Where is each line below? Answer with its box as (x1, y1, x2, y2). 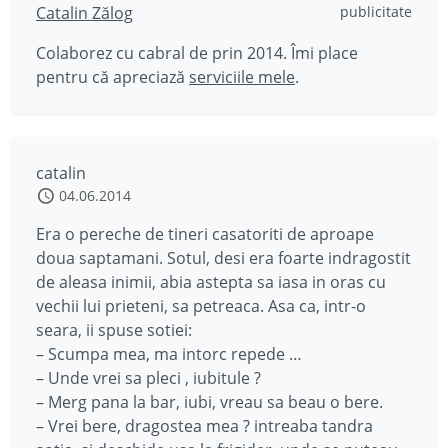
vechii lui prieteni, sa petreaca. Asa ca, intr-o (36, 295, 366, 317)
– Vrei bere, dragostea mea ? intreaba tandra (36, 415, 373, 437)
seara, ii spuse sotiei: (36, 319, 192, 341)
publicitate (340, 2, 412, 21)
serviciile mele (189, 66, 295, 88)
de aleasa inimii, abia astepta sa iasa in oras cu (36, 271, 386, 293)
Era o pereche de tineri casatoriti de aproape (36, 223, 374, 245)
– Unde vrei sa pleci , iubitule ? (36, 367, 261, 389)
